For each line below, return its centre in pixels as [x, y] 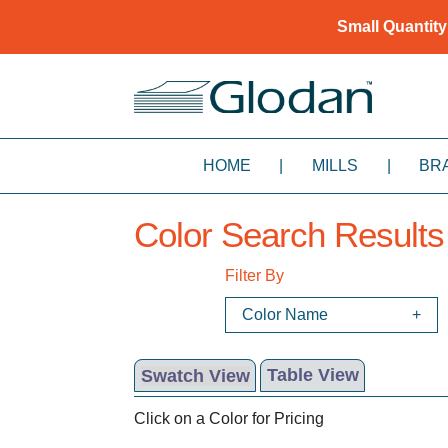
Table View [312, 375]
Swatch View [195, 375]
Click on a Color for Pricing [229, 418]
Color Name [285, 315]
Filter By [255, 276]
